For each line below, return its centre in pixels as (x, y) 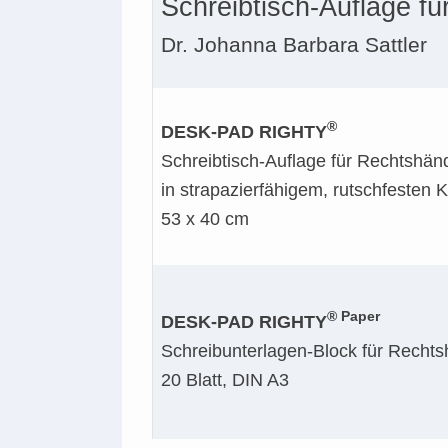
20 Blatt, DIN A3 (225, 380)
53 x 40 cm (205, 219)
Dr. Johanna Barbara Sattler (294, 45)
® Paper (353, 316)
